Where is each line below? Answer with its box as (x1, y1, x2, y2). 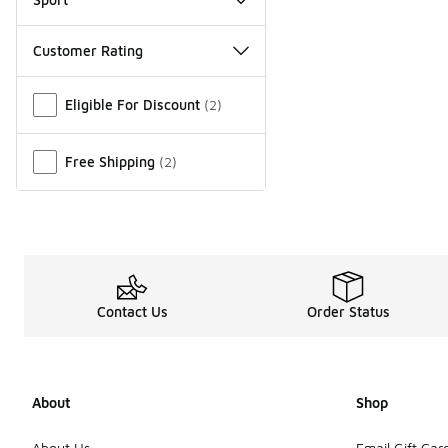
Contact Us (96, 302, 168, 320)
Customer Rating (33, 41, 143, 59)
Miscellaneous (16, 78, 117, 97)
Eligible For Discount (65, 95, 200, 113)
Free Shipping (65, 152, 155, 170)
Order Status (306, 302, 390, 320)
